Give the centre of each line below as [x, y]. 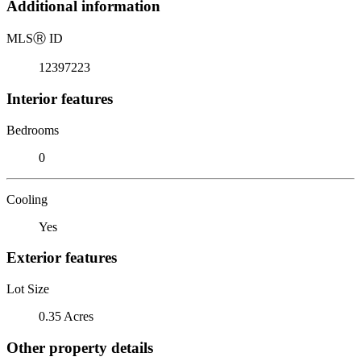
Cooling [27, 199]
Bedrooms [33, 130]
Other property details [80, 347]
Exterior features [62, 258]
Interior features [60, 98]
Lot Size [28, 288]
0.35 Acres [66, 316]
